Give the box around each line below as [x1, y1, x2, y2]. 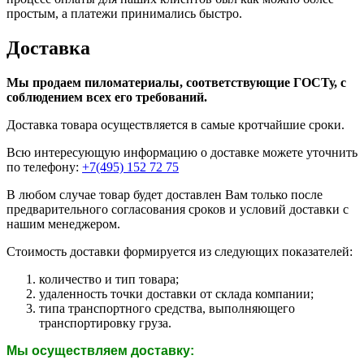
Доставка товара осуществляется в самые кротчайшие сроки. [6, 117, 344, 132]
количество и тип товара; [39, 271, 179, 286]
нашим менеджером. [6, 216, 120, 231]
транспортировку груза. [39, 315, 171, 330]
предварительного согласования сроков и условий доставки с [6, 201, 349, 216]
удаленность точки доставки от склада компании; [39, 286, 314, 301]
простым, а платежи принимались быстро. [6, 6, 242, 21]
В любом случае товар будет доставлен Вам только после [6, 187, 323, 201]
